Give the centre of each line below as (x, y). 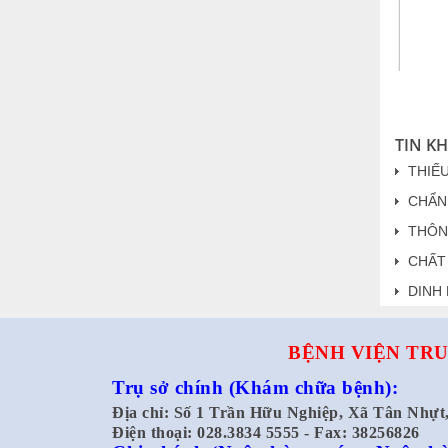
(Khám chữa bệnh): (313, 387)
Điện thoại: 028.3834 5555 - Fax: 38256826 (266, 432)
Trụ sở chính (170, 387)
